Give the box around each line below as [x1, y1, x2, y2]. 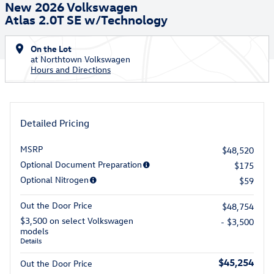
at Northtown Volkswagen [31, 53, 130, 65]
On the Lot [31, 43, 72, 54]
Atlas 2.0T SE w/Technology [5, 11, 168, 27]
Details [20, 235, 42, 245]
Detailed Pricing [20, 117, 89, 129]
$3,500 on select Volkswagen [20, 215, 133, 226]
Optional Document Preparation [20, 158, 142, 170]
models [20, 225, 48, 237]
